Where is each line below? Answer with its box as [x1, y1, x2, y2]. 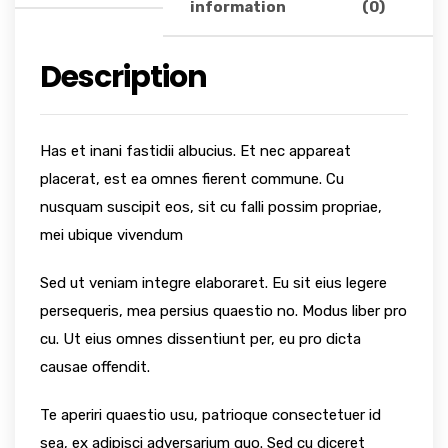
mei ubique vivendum [40, 225, 183, 244]
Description [40, 55, 207, 98]
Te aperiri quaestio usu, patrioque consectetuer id [40, 405, 381, 424]
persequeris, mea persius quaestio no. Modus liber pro [40, 301, 407, 320]
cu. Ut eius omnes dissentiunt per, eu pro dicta [40, 329, 361, 348]
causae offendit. [40, 357, 150, 376]
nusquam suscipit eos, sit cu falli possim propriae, [40, 197, 382, 216]
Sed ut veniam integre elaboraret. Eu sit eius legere [40, 273, 387, 292]
